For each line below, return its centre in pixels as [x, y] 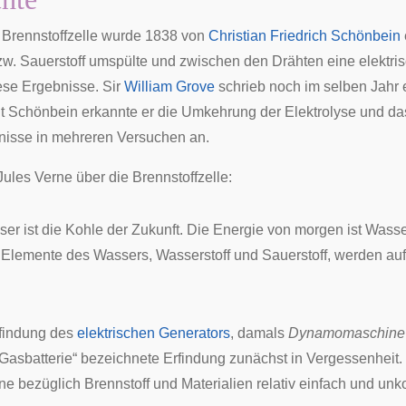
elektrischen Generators [154, 333]
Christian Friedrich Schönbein [304, 36]
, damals [259, 333]
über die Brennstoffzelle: [152, 177]
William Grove [169, 87]
